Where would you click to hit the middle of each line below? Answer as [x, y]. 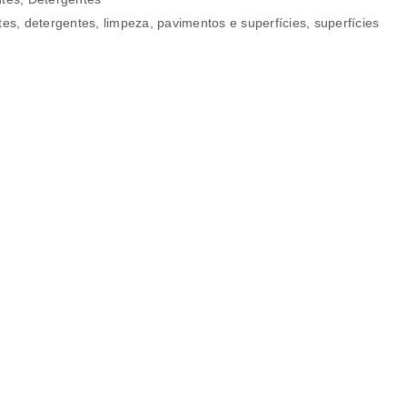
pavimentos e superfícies [232, 23]
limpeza [126, 23]
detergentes [60, 23]
